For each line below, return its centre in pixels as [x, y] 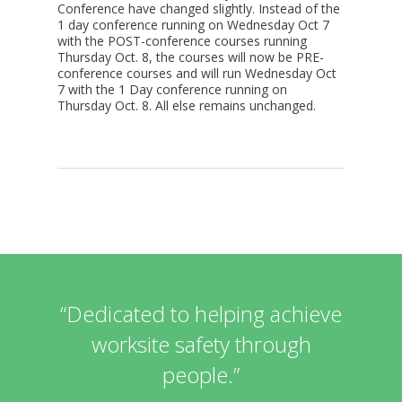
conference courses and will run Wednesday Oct [197, 73]
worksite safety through [201, 344]
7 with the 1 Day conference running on [173, 89]
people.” [201, 375]
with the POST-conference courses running [183, 41]
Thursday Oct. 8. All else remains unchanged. [187, 105]
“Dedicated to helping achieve [201, 314]
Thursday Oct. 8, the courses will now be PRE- [191, 57]
